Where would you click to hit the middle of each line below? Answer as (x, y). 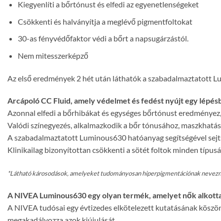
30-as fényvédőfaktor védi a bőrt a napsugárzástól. (103, 38)
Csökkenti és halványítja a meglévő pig (82, 21)
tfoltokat (177, 21)
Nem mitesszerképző (53, 55)
